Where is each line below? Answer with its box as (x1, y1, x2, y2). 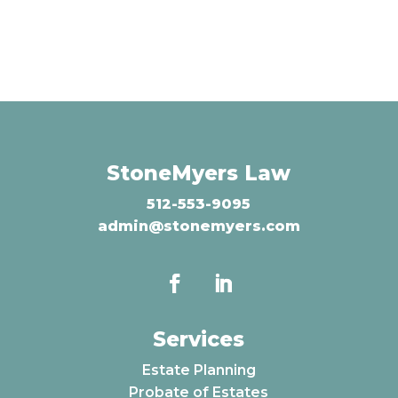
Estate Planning (141, 361, 256, 378)
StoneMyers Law (107, 160, 291, 186)
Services (153, 326, 245, 352)
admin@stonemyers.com (97, 217, 300, 235)
